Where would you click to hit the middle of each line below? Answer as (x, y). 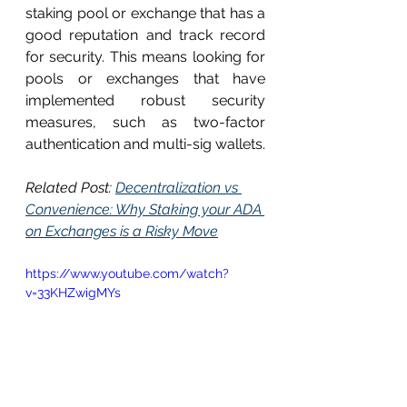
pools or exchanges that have (145, 78)
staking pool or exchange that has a (145, 13)
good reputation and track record (145, 35)
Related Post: (70, 187)
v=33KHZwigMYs (73, 292)
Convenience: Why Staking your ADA (145, 209)
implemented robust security (145, 100)
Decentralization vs (179, 187)
